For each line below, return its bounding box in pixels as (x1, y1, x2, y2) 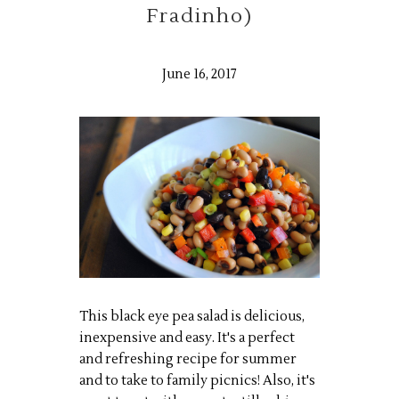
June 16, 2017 (162, 66, 237, 83)
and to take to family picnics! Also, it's (79, 372, 315, 390)
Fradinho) (146, 4, 253, 28)
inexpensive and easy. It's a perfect (79, 330, 295, 347)
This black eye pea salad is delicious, (79, 308, 305, 326)
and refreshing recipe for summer (79, 351, 297, 369)
